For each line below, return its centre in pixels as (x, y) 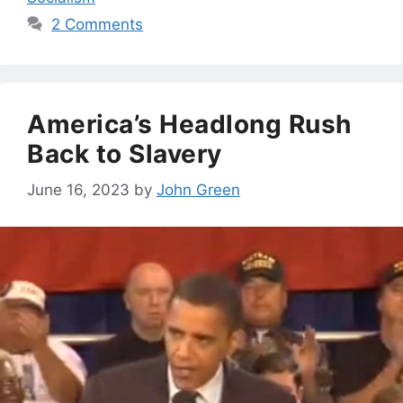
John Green (198, 190)
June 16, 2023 (78, 190)
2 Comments (98, 24)
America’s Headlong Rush (189, 124)
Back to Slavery (125, 153)
